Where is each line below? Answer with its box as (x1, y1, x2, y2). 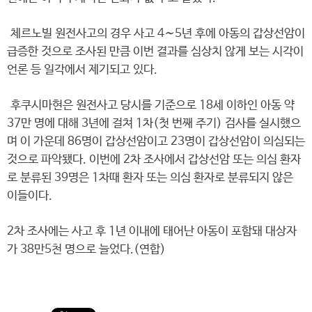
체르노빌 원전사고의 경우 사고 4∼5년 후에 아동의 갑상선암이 (7, 27, 305, 40)
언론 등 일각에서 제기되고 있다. (7, 63, 157, 77)
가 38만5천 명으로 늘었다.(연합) (7, 243, 166, 256)
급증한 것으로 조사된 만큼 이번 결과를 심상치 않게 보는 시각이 (7, 45, 304, 58)
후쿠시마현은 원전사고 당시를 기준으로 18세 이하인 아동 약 (7, 99, 295, 112)
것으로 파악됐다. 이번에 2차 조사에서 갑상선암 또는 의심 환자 (7, 153, 301, 166)
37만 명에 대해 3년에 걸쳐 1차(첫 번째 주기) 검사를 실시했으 (7, 117, 301, 130)
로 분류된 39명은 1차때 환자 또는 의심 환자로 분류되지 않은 (7, 171, 293, 185)
